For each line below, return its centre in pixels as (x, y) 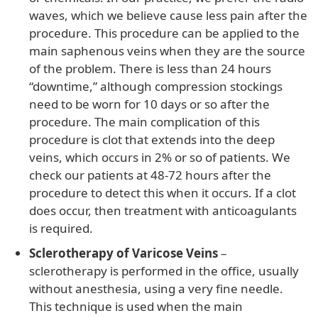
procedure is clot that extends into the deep (152, 139)
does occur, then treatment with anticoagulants (163, 210)
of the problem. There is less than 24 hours (150, 68)
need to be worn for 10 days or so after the (149, 104)
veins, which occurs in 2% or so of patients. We (159, 157)
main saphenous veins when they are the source (167, 50)
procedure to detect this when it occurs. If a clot (162, 192)
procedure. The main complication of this (144, 121)
